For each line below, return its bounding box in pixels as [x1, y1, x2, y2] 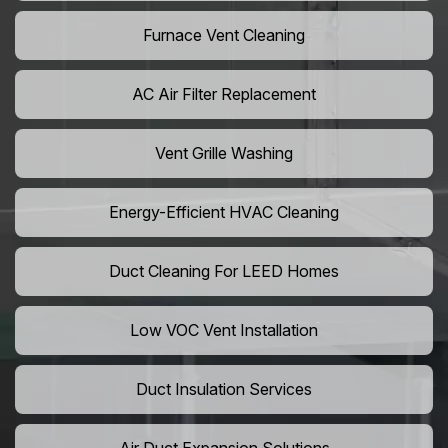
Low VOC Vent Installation [130, 320, 318, 341]
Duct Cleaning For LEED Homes [109, 261, 339, 282]
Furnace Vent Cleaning [143, 25, 305, 46]
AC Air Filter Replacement [132, 84, 316, 105]
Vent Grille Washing [155, 143, 293, 164]
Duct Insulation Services [136, 379, 312, 400]
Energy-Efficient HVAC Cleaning [109, 202, 339, 223]
